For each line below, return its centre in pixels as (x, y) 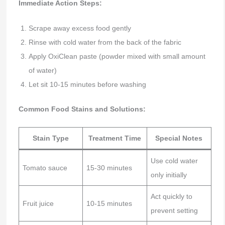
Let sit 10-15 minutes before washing (87, 84)
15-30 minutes (109, 168)
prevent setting (174, 211)
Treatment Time (115, 138)
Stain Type (50, 138)
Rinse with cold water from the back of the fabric (105, 42)
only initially (168, 175)
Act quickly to (171, 197)
